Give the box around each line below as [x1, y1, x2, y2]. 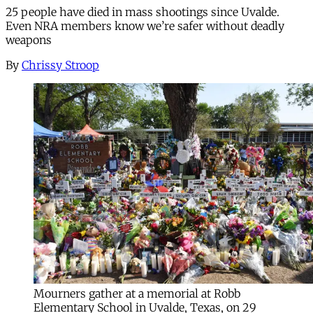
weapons [6, 32, 52, 47]
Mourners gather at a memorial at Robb [34, 286, 240, 300]
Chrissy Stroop [22, 57, 99, 72]
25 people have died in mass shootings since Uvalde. [6, 4, 279, 19]
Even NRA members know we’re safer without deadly [6, 18, 284, 33]
